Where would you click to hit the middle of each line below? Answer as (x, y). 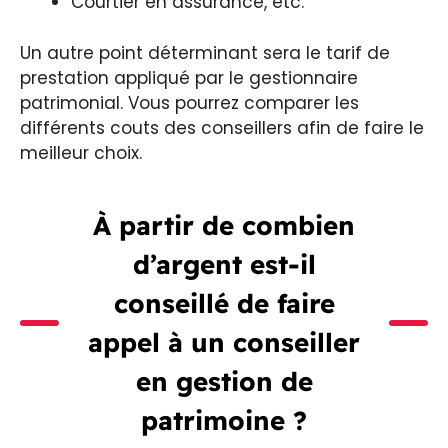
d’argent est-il (224, 264)
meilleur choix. (81, 152)
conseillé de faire (224, 303)
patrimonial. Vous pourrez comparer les (189, 102)
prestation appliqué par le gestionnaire (189, 77)
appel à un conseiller (224, 342)
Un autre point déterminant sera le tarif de (205, 52)
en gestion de (224, 381)
